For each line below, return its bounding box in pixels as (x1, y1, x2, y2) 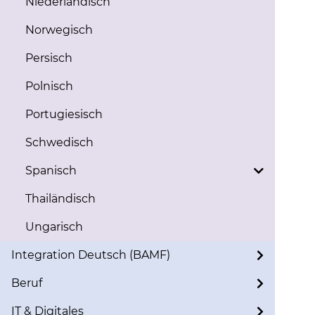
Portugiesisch (25, 108, 103, 121)
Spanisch (25, 164, 77, 177)
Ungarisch (25, 220, 83, 233)
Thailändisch (25, 192, 96, 205)
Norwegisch (25, 23, 93, 37)
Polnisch (25, 79, 73, 93)
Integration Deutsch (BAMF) (11, 248, 170, 262)
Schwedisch (25, 136, 94, 149)
